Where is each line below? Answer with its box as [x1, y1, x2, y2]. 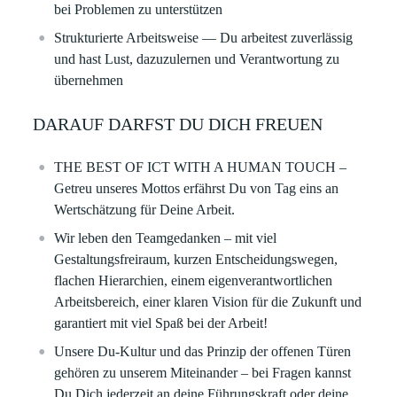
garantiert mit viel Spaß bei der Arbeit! [54, 315, 269, 331]
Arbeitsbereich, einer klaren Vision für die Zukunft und [54, 294, 362, 309]
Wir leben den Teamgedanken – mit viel [54, 230, 277, 245]
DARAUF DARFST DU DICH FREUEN [33, 114, 323, 134]
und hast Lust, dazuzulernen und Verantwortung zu [54, 51, 340, 66]
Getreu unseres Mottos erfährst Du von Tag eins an [54, 181, 339, 196]
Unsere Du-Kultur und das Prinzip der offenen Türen [54, 344, 352, 359]
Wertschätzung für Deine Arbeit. [54, 202, 236, 217]
